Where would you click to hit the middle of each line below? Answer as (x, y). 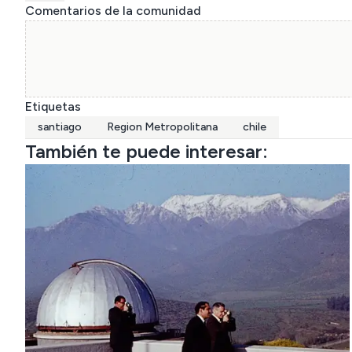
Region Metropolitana (162, 127)
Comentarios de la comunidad (113, 11)
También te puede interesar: (147, 151)
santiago (60, 127)
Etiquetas (53, 106)
